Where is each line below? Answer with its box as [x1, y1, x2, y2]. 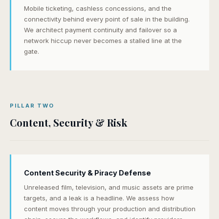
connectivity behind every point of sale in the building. [24, 15, 190, 23]
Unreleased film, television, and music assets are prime [24, 183, 194, 191]
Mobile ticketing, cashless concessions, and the [24, 4, 172, 12]
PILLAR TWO [10, 102, 54, 109]
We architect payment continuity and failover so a [24, 26, 177, 34]
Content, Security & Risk [10, 116, 127, 129]
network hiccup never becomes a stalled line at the [24, 37, 182, 44]
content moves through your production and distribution [24, 205, 196, 213]
